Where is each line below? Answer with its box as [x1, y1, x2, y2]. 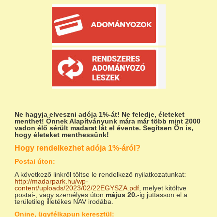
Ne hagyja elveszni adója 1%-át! [15, 110, 120, 119]
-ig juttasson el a [137, 191, 187, 199]
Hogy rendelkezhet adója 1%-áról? [15, 144, 140, 153]
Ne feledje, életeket [122, 110, 185, 119]
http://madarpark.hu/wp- [15, 177, 88, 186]
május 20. [106, 191, 137, 199]
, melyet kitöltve [139, 184, 186, 192]
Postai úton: [15, 157, 55, 166]
